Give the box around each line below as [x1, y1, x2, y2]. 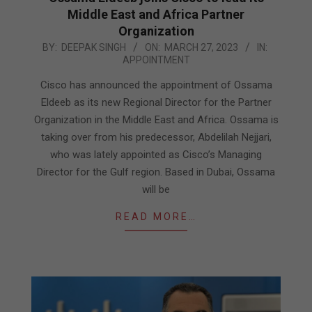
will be [142, 182, 170, 196]
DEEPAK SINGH [61, 41, 126, 53]
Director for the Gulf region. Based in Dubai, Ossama [37, 165, 275, 178]
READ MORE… [115, 210, 197, 222]
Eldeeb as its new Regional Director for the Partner [40, 95, 272, 109]
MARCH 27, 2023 [164, 41, 238, 53]
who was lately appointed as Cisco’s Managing [50, 148, 262, 161]
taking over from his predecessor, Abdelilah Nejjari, [40, 130, 272, 143]
